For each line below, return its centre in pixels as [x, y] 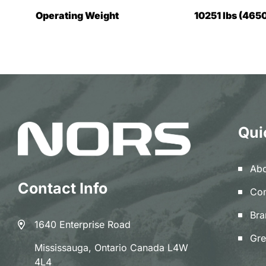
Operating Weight [77, 15]
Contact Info [63, 189]
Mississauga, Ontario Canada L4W [111, 248]
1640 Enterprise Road [83, 225]
